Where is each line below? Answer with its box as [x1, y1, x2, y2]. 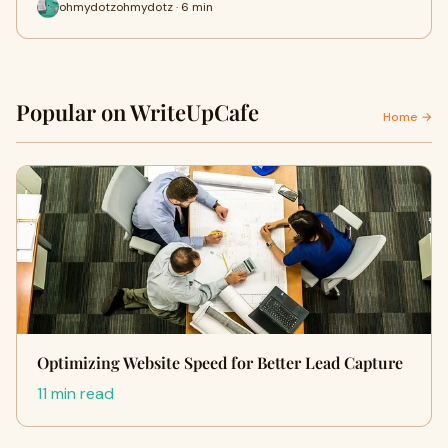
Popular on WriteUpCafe [16, 97, 259, 127]
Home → [383, 109, 432, 125]
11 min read [37, 383, 114, 404]
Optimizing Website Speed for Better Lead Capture [37, 352, 403, 373]
